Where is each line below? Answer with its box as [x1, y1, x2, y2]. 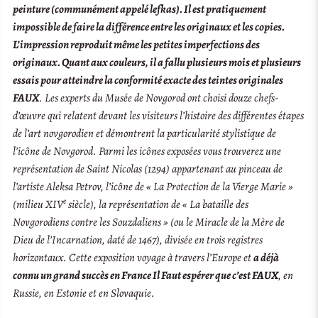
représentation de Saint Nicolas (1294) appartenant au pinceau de [13, 160, 283, 177]
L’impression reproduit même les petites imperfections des [13, 36, 261, 53]
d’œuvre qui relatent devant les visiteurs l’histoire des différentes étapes [13, 107, 305, 124]
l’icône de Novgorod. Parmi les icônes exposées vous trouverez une [13, 143, 282, 159]
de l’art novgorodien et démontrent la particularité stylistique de [13, 125, 277, 141]
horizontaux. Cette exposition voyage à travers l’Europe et [13, 249, 254, 265]
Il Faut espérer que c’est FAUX [151, 267, 279, 283]
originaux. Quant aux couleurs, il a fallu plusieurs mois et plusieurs [13, 54, 302, 70]
